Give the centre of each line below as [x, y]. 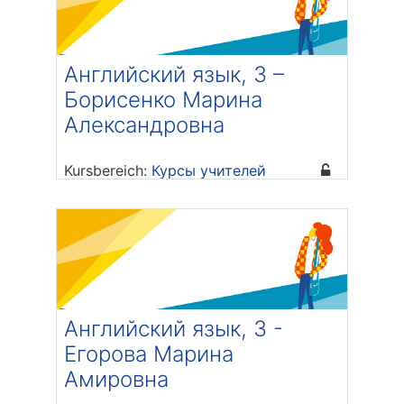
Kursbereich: [108, 171]
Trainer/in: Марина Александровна [207, 193]
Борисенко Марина [163, 100]
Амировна [116, 380]
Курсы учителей [209, 171]
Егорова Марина [149, 354]
